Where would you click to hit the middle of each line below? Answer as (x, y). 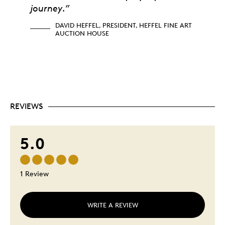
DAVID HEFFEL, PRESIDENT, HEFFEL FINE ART (124, 25)
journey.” (50, 8)
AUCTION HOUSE (82, 33)
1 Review (34, 174)
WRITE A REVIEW (113, 205)
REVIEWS (27, 106)
